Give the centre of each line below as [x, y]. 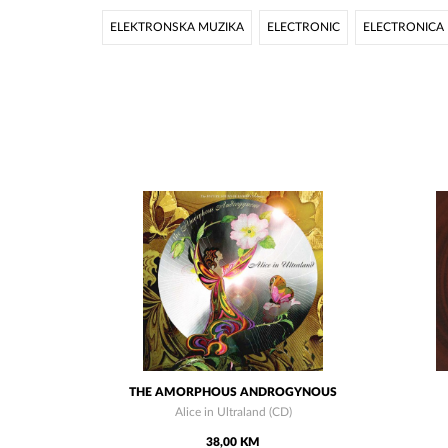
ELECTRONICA [403, 27]
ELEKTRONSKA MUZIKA [177, 27]
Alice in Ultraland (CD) [233, 412]
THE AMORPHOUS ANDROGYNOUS [233, 392]
